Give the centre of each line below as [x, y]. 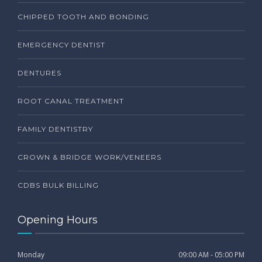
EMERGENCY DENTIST [61, 45]
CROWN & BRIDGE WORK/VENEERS [89, 157]
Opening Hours [58, 220]
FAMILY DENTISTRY [55, 129]
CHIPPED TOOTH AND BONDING [83, 17]
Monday [31, 255]
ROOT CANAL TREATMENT [71, 101]
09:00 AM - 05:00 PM [211, 255]
